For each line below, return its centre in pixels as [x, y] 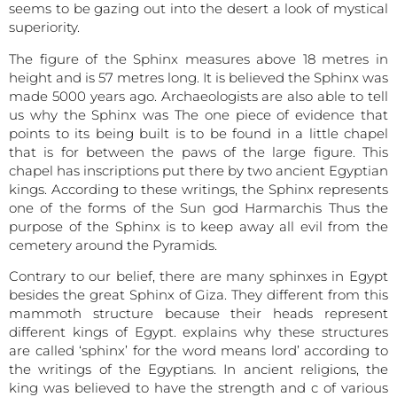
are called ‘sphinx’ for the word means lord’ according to [198, 350]
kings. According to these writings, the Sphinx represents [198, 189]
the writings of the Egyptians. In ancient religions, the [198, 369]
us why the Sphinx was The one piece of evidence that [198, 114]
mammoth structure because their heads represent [198, 313]
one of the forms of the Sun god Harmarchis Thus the [198, 207]
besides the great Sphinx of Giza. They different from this [198, 294]
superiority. [44, 27]
